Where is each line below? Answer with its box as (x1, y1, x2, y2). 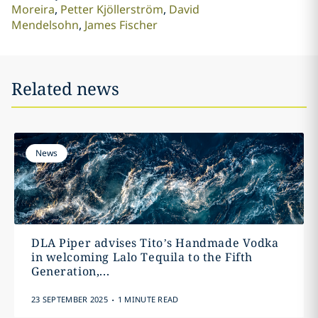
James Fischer (84, 17, 158, 33)
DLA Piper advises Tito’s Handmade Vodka (31, 235, 279, 251)
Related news (11, 77, 119, 100)
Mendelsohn (11, 17, 79, 33)
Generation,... (31, 263, 110, 279)
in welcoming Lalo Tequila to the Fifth (31, 249, 253, 265)
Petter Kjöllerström (60, 1, 163, 17)
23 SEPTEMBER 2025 (31, 294, 109, 305)
